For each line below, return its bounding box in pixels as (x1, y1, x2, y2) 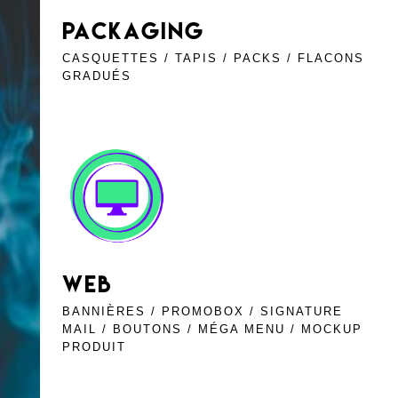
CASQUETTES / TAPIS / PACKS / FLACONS (61, 51, 364, 65)
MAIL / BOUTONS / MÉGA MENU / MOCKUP (61, 322, 362, 337)
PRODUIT (61, 340, 126, 354)
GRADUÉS (61, 68, 131, 83)
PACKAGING (61, 15, 204, 44)
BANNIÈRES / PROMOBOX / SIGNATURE (61, 305, 343, 319)
